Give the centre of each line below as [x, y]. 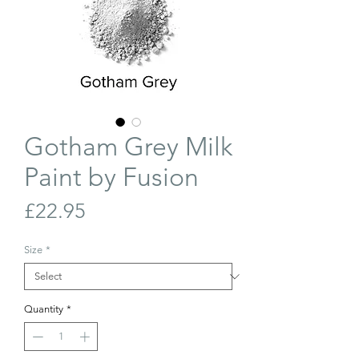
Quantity [44, 309]
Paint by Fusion [111, 177]
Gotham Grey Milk [128, 147]
